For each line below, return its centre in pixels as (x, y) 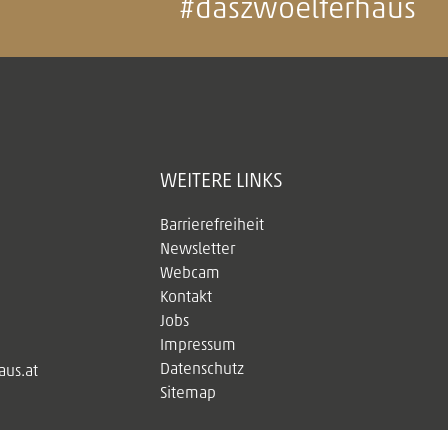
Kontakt (186, 297)
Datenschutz (202, 369)
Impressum (198, 345)
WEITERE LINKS (221, 181)
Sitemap (188, 393)
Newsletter (197, 249)
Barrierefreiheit (212, 225)
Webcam (190, 273)
